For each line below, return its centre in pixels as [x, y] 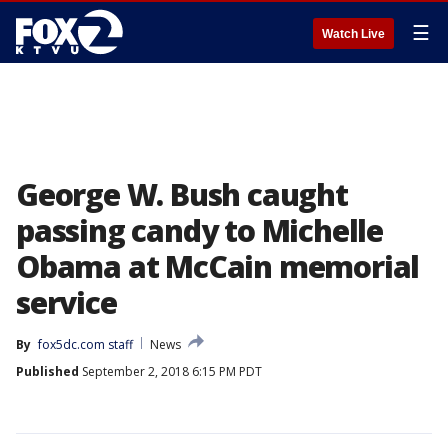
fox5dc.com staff [85, 344]
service [66, 302]
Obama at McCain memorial [218, 266]
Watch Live [353, 34]
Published [47, 371]
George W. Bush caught [182, 194]
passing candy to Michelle [199, 230]
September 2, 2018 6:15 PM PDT [170, 371]
